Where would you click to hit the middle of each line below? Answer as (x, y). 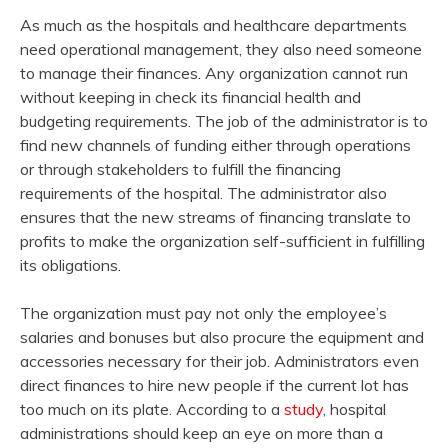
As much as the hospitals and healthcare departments (213, 25)
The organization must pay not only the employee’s (203, 313)
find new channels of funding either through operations (215, 145)
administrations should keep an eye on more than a (201, 433)
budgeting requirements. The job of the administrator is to (224, 121)
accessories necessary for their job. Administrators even (219, 361)
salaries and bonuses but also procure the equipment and (222, 337)
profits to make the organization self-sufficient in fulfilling (222, 241)
